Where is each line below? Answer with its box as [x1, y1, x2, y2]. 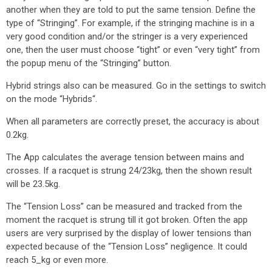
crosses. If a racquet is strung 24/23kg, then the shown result [6, 165, 252, 176]
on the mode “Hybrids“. [6, 93, 97, 104]
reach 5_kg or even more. [6, 254, 108, 265]
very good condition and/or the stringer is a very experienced [6, 31, 248, 42]
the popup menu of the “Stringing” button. [6, 58, 171, 69]
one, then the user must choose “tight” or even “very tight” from [6, 44, 260, 55]
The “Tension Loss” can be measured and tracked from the [6, 201, 242, 212]
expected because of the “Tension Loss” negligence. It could [6, 241, 247, 252]
